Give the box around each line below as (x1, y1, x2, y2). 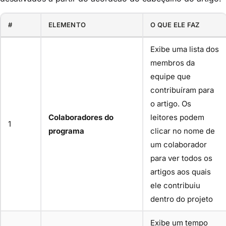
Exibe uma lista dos (150, 44, 219, 54)
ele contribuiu (150, 180, 200, 190)
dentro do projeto (150, 194, 213, 204)
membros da (150, 58, 195, 68)
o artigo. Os (150, 98, 191, 108)
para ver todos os (150, 153, 212, 163)
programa (48, 126, 84, 136)
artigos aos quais (150, 166, 211, 177)
